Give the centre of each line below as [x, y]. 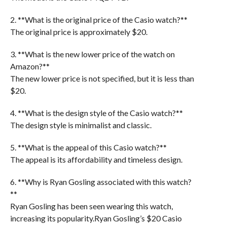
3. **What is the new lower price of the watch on [92, 54]
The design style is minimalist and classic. [81, 125]
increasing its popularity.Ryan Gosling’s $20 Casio [96, 218]
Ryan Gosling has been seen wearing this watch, [91, 206]
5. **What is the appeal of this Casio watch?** [88, 147]
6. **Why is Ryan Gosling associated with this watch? [101, 181]
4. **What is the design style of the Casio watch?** [96, 112]
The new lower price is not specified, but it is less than [102, 78]
